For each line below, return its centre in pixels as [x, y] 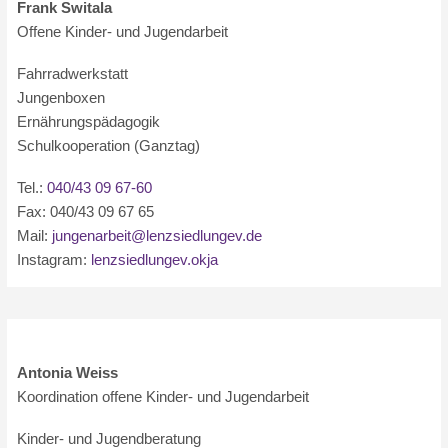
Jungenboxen [61, 97]
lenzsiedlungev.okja [155, 259]
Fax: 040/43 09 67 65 [86, 211]
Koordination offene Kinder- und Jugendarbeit [163, 396]
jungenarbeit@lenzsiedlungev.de [157, 235]
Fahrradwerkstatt [73, 73]
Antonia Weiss [68, 372]
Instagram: [54, 259]
